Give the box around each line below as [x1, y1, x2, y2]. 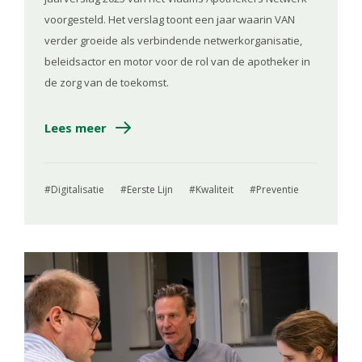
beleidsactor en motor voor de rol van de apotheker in [44, 53, 310, 69]
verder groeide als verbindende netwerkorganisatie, [44, 32, 302, 48]
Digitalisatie [51, 182, 104, 196]
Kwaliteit [196, 182, 234, 196]
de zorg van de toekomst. [44, 74, 169, 90]
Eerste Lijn [127, 182, 173, 196]
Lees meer [44, 119, 107, 136]
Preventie [256, 182, 299, 196]
